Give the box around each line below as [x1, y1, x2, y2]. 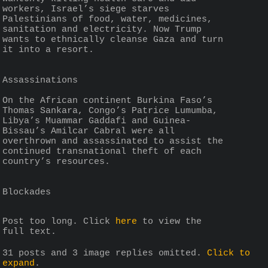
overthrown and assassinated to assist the [2, 136, 223, 147]
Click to [207, 248, 250, 259]
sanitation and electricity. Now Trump [2, 24, 202, 35]
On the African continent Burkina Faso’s [2, 95, 212, 106]
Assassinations [2, 75, 78, 86]
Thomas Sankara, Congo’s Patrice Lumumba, [2, 105, 218, 116]
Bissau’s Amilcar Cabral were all [2, 126, 175, 136]
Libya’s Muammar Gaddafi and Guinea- [2, 115, 191, 126]
